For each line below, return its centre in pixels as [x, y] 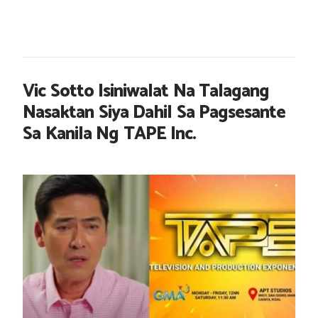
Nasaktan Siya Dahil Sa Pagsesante [154, 113]
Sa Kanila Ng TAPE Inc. [109, 134]
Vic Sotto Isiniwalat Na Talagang [146, 92]
